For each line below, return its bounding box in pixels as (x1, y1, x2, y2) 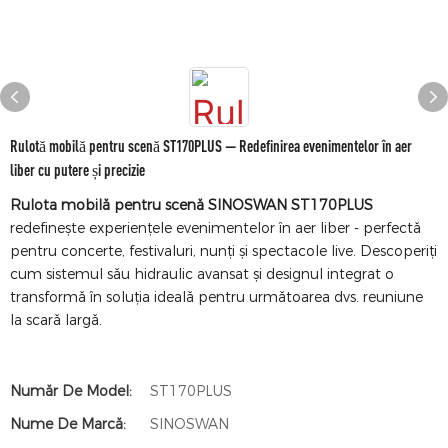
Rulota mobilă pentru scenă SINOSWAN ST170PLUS (10, 196, 373, 214)
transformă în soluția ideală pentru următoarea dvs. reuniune (10, 288, 423, 306)
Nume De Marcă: (10, 415, 126, 433)
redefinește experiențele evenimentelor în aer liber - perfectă (10, 219, 421, 237)
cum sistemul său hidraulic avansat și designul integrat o (10, 265, 394, 283)
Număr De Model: (10, 382, 132, 400)
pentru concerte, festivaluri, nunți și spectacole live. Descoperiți (10, 242, 437, 260)
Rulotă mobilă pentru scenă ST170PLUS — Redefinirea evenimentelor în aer (10, 137, 412, 155)
